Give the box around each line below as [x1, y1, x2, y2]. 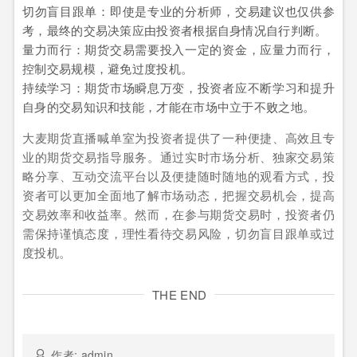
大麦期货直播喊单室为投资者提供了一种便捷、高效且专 [22, 129, 335, 147]
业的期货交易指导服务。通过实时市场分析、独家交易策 [22, 148, 335, 166]
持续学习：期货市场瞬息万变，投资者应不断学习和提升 [22, 79, 335, 96]
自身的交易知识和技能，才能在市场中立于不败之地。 [22, 98, 316, 116]
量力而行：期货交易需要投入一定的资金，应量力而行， [22, 41, 335, 58]
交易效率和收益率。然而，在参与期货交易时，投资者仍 [22, 206, 335, 223]
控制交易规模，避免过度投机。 [22, 60, 194, 77]
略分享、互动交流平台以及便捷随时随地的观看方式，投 [22, 167, 335, 185]
